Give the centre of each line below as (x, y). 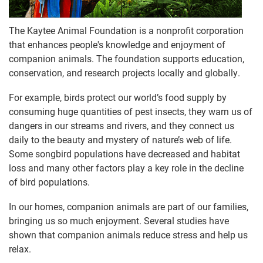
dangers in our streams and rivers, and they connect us (122, 125)
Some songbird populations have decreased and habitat (124, 154)
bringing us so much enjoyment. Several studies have (119, 220)
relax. (20, 249)
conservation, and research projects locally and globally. (124, 73)
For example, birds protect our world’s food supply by (118, 97)
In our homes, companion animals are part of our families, (129, 206)
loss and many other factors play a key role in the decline (126, 168)
